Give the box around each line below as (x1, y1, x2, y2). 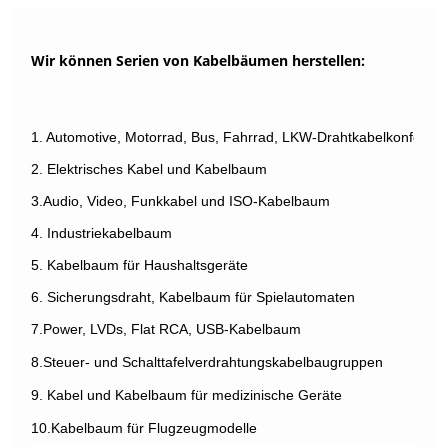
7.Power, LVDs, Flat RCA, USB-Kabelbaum (31, 320, 302, 337)
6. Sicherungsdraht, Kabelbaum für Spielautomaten (31, 288, 356, 305)
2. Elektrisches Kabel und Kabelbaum (31, 160, 268, 177)
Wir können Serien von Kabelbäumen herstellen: (31, 50, 366, 70)
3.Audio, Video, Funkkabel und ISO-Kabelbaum (31, 192, 331, 209)
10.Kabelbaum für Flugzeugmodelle (31, 419, 258, 436)
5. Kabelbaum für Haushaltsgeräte (31, 256, 249, 273)
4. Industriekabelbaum (31, 224, 173, 241)
